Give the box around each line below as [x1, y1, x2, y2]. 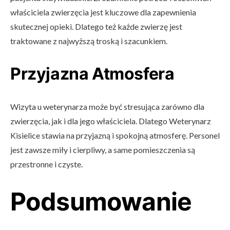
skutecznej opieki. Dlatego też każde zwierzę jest [10, 21, 182, 31]
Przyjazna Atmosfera [10, 63, 175, 84]
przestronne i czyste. [10, 159, 83, 169]
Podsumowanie [10, 186, 192, 217]
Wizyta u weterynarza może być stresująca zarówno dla [10, 101, 204, 111]
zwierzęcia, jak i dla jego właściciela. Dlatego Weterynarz [10, 116, 211, 126]
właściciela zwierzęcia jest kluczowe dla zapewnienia [10, 7, 196, 17]
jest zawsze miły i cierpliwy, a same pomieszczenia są [10, 144, 195, 155]
